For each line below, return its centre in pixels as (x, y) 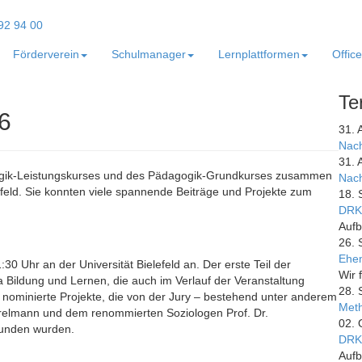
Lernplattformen (259, 55)
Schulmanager (149, 55)
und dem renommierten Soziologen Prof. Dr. (154, 313)
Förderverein (46, 55)
